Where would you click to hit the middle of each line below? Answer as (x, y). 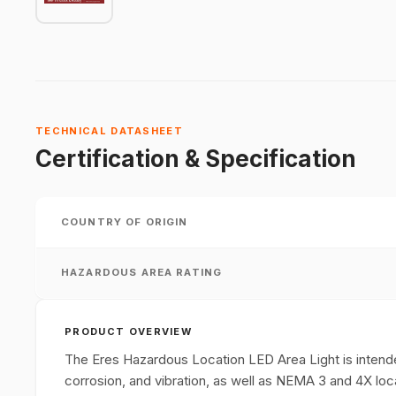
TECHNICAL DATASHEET (110, 131)
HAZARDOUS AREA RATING (142, 272)
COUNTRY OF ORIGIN (125, 222)
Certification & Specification (196, 159)
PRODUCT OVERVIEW (129, 331)
